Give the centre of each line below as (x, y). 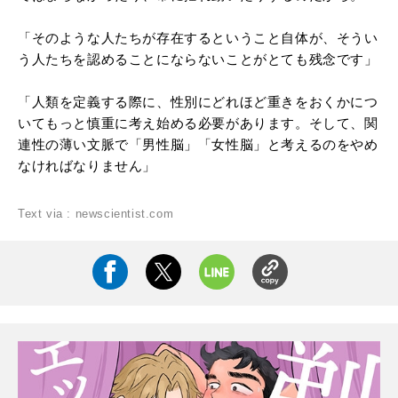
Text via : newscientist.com (96, 213)
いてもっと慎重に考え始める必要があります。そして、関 (198, 123)
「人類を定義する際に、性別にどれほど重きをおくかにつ (198, 101)
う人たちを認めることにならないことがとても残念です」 (198, 59)
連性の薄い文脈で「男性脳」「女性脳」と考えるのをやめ (198, 144)
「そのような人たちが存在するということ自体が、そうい (198, 37)
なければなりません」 (87, 165)
